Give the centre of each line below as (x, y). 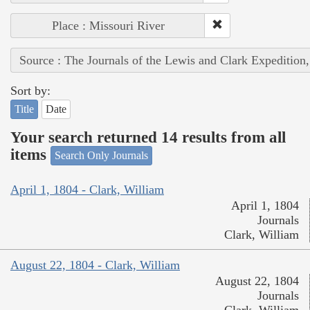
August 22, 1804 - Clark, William (95, 265)
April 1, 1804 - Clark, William (87, 189)
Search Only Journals (101, 156)
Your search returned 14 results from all (148, 137)
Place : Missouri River (108, 26)
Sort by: (30, 91)
